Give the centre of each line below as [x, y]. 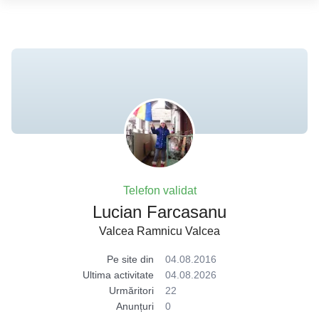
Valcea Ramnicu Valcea [159, 231]
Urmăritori [131, 291]
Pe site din [130, 259]
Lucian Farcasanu [159, 212]
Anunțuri [135, 306]
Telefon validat [159, 190]
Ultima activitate [118, 275]
